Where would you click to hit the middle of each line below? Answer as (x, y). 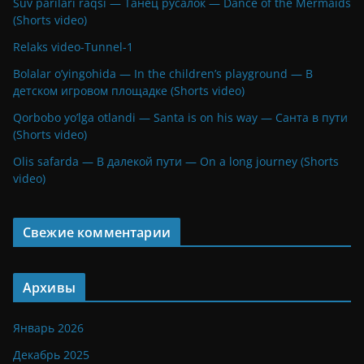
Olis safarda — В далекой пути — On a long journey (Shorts (176, 161)
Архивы (49, 287)
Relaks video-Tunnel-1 (73, 46)
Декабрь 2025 (51, 354)
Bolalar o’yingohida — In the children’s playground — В (163, 73)
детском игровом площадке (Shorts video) (129, 90)
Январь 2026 (48, 327)
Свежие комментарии (97, 232)
